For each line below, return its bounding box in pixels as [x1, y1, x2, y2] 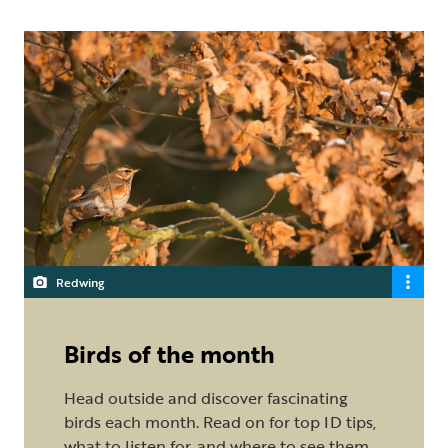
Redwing [56, 272, 104, 291]
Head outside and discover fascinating [64, 385, 348, 410]
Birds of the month [64, 335, 275, 371]
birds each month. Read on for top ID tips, [64, 409, 376, 434]
